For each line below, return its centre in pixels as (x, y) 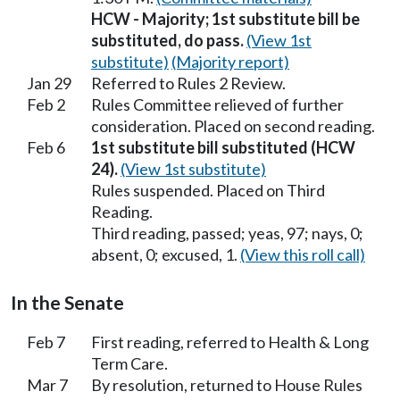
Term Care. (129, 363)
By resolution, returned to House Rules (227, 384)
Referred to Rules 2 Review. (188, 83)
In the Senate (67, 302)
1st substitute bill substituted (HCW (223, 147)
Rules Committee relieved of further (217, 104)
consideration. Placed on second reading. (233, 125)
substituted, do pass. (167, 40)
